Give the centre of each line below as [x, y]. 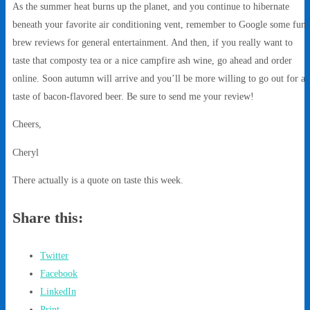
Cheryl [26, 152]
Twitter [54, 256]
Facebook [59, 274]
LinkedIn [58, 292]
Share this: [48, 218]
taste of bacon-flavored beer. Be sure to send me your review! [133, 96]
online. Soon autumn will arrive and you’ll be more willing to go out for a [159, 78]
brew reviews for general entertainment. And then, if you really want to [153, 42]
